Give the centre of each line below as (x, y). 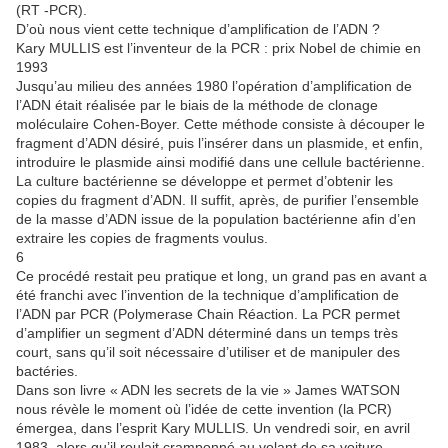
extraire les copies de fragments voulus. (142, 238)
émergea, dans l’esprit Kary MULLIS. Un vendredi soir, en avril (213, 428)
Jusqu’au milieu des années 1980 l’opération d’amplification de (214, 86)
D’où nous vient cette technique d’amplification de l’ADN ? (198, 29)
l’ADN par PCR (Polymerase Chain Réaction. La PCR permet (208, 314)
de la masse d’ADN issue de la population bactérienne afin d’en (216, 219)
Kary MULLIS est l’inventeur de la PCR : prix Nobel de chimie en (218, 48)
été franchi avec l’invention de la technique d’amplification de (207, 295)
